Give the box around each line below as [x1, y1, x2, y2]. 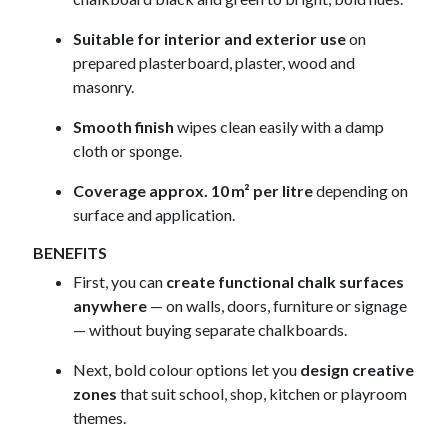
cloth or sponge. [73, 141, 183, 161]
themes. [73, 408, 127, 428]
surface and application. [73, 205, 236, 225]
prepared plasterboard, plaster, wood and [73, 53, 356, 73]
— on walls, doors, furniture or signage [147, 296, 408, 316]
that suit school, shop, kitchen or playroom [117, 384, 408, 404]
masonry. [73, 77, 135, 97]
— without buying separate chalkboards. [73, 320, 348, 340]
